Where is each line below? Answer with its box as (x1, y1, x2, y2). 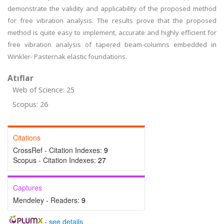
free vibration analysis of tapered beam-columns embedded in (7, 40, 216, 49)
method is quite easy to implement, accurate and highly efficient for (7, 28, 216, 37)
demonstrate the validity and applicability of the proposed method (7, 4, 216, 13)
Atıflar (7, 72, 33, 83)
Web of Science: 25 (12, 85, 74, 94)
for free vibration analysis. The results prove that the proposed (7, 16, 216, 25)
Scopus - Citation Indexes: (13, 155, 98, 165)
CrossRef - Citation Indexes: (13, 145, 104, 155)
